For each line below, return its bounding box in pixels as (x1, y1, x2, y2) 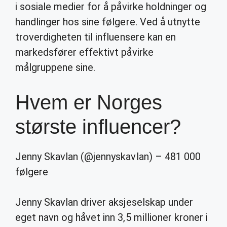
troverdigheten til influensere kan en (15, 31, 176, 43)
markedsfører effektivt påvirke (15, 46, 154, 58)
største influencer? (15, 116, 181, 138)
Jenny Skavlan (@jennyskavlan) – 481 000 (15, 150, 201, 163)
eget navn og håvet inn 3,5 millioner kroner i (15, 211, 208, 223)
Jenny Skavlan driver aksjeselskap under (15, 196, 193, 208)
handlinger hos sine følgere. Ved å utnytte (15, 16, 200, 28)
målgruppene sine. (15, 61, 96, 73)
